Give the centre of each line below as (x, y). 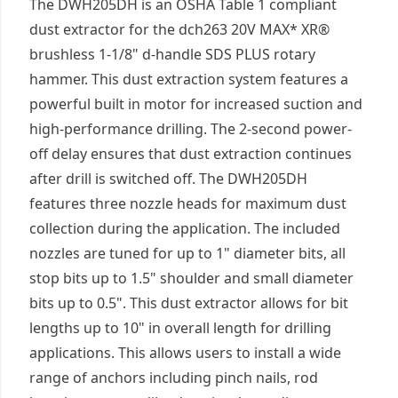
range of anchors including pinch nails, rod (174, 378)
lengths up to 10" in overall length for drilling (180, 328)
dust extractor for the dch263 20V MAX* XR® (179, 29)
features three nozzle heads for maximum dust (188, 203)
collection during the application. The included (185, 228)
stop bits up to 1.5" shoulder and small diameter (191, 278)
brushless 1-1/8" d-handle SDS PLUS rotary (172, 54)
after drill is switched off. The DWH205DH (168, 179)
